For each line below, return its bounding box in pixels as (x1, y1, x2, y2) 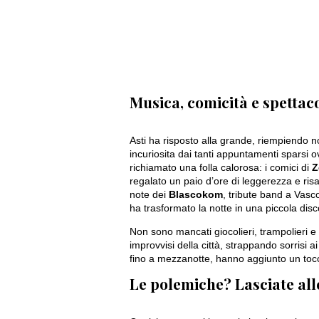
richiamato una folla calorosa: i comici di (130, 162, 312, 173)
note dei (130, 189, 169, 200)
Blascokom (169, 189, 223, 200)
